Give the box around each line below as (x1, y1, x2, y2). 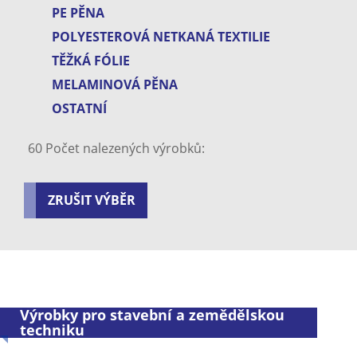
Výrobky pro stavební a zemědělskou (20, 305, 284, 325)
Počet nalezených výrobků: (42, 139, 205, 158)
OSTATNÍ (52, 100, 107, 118)
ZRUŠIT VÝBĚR (48, 191, 135, 210)
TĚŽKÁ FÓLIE (52, 52, 130, 70)
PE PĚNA (52, 4, 104, 22)
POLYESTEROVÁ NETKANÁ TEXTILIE (52, 28, 270, 46)
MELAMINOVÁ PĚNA (52, 76, 178, 94)
